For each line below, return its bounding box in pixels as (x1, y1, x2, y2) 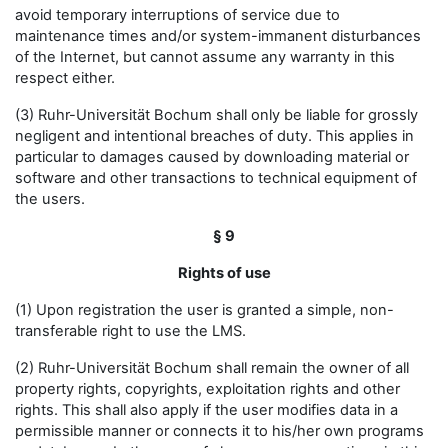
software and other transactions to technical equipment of (15, 169, 417, 187)
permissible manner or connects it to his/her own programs (15, 422, 424, 440)
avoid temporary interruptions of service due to (15, 6, 340, 24)
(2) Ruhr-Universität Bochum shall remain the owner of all (15, 359, 409, 377)
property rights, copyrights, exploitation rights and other (15, 380, 400, 398)
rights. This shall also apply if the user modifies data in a (15, 401, 398, 419)
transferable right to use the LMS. (15, 322, 246, 340)
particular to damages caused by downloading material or (15, 148, 409, 166)
